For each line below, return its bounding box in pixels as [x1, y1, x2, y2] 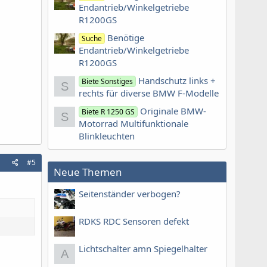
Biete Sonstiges [82, 76, 133, 87]
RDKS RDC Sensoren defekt [79, 215, 189, 227]
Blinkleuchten [79, 130, 135, 142]
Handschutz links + [138, 74, 216, 87]
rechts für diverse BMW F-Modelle [79, 87, 219, 100]
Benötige [107, 31, 145, 44]
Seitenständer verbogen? [79, 187, 181, 200]
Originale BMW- [140, 105, 207, 117]
